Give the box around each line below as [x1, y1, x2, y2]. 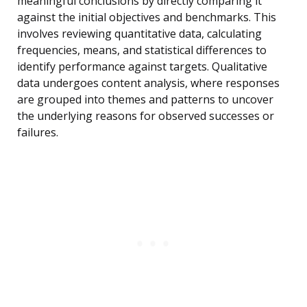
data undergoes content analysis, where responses [17, 75, 280, 91]
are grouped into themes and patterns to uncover [17, 92, 273, 108]
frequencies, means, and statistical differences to [17, 42, 267, 58]
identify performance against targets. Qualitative [17, 59, 267, 75]
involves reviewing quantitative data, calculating [17, 26, 262, 42]
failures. [17, 125, 58, 140]
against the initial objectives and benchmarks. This [17, 10, 276, 25]
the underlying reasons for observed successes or [17, 108, 274, 124]
